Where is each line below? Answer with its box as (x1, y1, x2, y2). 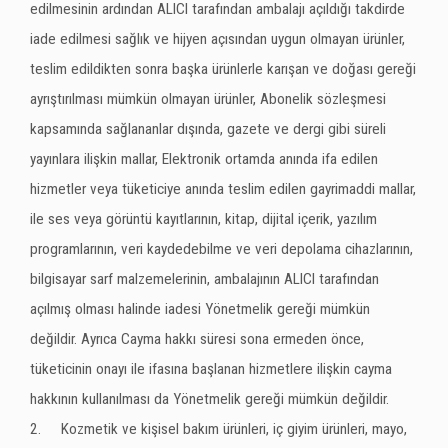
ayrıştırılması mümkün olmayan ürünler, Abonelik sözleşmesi (30, 90, 386, 108)
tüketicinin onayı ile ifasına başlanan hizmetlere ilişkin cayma (30, 360, 392, 378)
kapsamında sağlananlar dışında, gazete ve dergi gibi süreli (30, 120, 386, 138)
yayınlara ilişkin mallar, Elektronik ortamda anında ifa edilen (30, 150, 378, 168)
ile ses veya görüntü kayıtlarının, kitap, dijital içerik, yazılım (30, 210, 377, 228)
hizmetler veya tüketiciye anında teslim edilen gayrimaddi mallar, (30, 180, 416, 198)
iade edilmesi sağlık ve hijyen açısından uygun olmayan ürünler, (30, 30, 405, 48)
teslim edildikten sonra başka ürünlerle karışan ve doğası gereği (30, 60, 416, 78)
